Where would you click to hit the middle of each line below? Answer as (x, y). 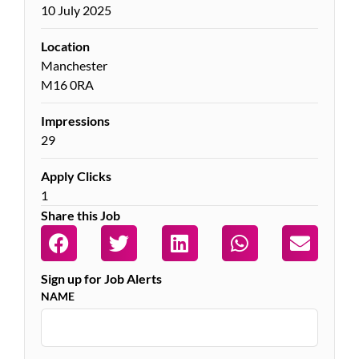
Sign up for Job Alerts (101, 278)
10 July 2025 (76, 10)
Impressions (75, 121)
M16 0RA (67, 85)
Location (65, 46)
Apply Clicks (76, 176)
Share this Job (81, 215)
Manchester (74, 65)
